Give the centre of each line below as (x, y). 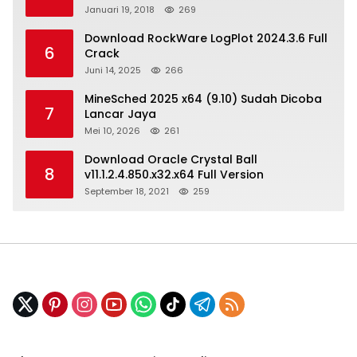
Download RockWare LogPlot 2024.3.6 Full (206, 38)
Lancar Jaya (120, 114)
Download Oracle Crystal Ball (171, 159)
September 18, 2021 (127, 191)
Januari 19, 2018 (120, 9)
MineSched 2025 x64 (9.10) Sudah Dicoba (203, 98)
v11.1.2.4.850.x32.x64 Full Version (174, 174)
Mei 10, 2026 (112, 130)
